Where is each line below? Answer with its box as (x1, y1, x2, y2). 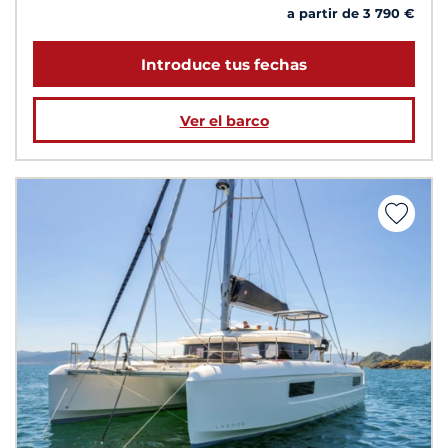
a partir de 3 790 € (287, 6, 415, 22)
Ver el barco (179, 111, 269, 130)
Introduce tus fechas (141, 54, 307, 74)
